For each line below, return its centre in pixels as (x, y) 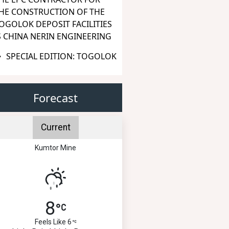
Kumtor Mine (55, 147)
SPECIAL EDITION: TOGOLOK (61, 56)
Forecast (55, 97)
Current (55, 127)
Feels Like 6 (53, 222)
